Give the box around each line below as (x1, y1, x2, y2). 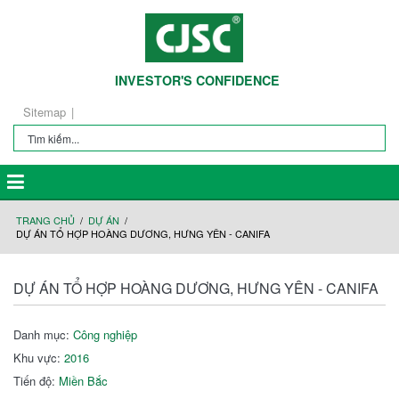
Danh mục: (13, 326, 73, 343)
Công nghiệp (73, 326, 137, 343)
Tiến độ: (13, 372, 59, 389)
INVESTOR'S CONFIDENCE (115, 71, 280, 89)
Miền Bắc (59, 372, 108, 389)
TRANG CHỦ (16, 213, 75, 227)
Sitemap (23, 103, 66, 120)
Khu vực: (13, 349, 64, 366)
